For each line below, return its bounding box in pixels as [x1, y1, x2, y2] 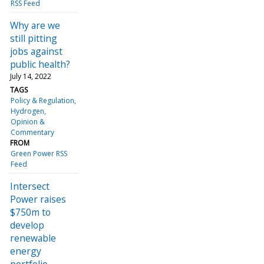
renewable [10, 231, 56, 245]
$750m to [10, 205, 51, 219]
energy [10, 244, 41, 258]
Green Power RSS [11, 148, 68, 159]
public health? [10, 57, 70, 71]
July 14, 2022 [10, 71, 51, 81]
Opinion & [11, 116, 45, 127]
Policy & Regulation [11, 95, 75, 105]
